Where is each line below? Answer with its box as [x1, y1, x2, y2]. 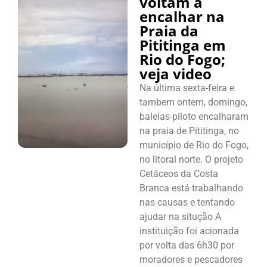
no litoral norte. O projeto [139, 153, 243, 165]
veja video [139, 63, 212, 83]
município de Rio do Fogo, [139, 139, 249, 151]
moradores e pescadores [139, 253, 243, 265]
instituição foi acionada [139, 225, 239, 237]
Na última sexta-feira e [139, 82, 234, 94]
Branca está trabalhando [139, 182, 243, 194]
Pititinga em [139, 35, 226, 55]
